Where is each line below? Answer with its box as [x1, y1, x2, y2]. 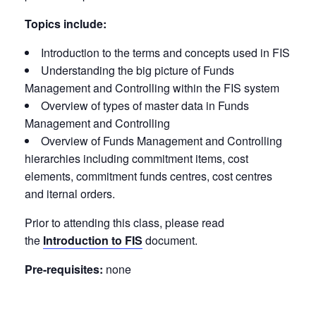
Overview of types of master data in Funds [41, 97, 249, 114]
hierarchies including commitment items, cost [25, 150, 248, 166]
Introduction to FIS [43, 231, 142, 248]
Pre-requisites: [25, 260, 106, 277]
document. [142, 231, 197, 248]
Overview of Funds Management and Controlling [41, 132, 282, 149]
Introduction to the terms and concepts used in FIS [41, 44, 290, 61]
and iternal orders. [25, 185, 115, 202]
